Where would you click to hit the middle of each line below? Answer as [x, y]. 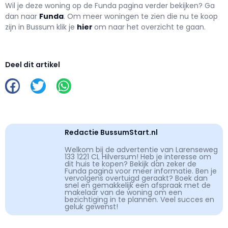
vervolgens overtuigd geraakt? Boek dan [136, 178]
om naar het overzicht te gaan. [150, 27]
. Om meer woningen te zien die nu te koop [141, 17]
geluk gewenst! [91, 206]
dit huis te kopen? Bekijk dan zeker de [131, 164]
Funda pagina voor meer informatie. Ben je [141, 171]
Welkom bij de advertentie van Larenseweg [141, 149]
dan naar [22, 17]
